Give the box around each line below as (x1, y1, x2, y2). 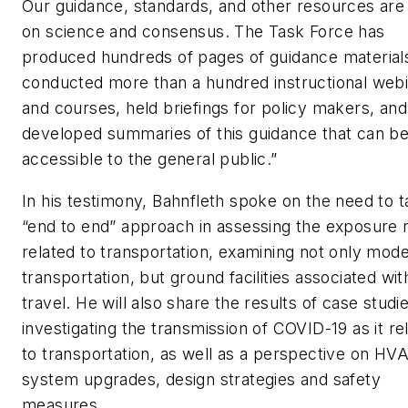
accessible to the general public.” (22, 149, 278, 169)
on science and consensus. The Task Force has (22, 22, 385, 42)
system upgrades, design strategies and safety (22, 370, 381, 390)
